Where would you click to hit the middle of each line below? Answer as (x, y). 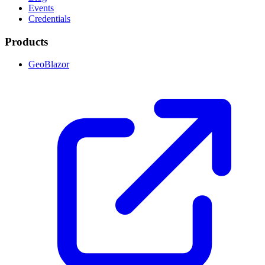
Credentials (49, 18)
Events (41, 8)
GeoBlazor (49, 64)
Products (26, 41)
